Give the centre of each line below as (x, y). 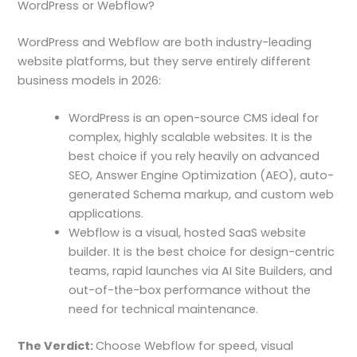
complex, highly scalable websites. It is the (191, 137)
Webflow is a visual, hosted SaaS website (188, 233)
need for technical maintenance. (164, 310)
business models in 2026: (90, 80)
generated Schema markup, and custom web (202, 195)
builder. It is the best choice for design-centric (202, 252)
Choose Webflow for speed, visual (195, 346)
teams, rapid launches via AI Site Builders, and (201, 271)
